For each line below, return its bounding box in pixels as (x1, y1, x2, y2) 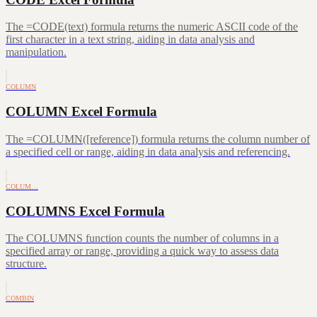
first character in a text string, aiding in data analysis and (6, 33, 255, 46)
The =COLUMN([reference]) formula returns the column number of (6, 132, 310, 145)
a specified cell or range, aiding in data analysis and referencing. (6, 145, 290, 158)
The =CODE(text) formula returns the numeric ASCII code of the (6, 21, 298, 33)
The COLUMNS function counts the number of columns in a (6, 232, 279, 245)
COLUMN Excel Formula (6, 104, 157, 120)
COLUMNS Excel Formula (6, 203, 165, 219)
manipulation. (6, 46, 67, 59)
